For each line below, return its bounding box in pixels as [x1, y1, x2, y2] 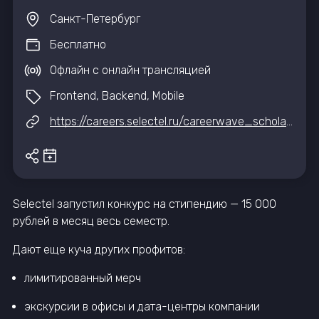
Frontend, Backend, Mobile [50, 89, 184, 103]
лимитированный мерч [24, 271, 141, 285]
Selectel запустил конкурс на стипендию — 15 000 [13, 197, 276, 211]
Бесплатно [50, 38, 106, 52]
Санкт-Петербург [50, 12, 140, 26]
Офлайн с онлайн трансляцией [50, 63, 211, 78]
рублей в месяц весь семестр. [13, 214, 169, 228]
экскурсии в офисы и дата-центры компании [24, 299, 260, 313]
